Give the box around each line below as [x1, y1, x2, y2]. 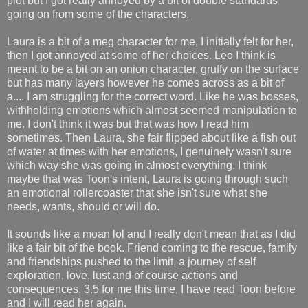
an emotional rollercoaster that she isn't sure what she [7, 186, 267, 199]
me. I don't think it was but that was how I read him [7, 118, 249, 130]
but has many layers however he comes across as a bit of [7, 76, 284, 89]
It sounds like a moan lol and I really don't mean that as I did [7, 228, 296, 240]
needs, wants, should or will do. [7, 200, 159, 212]
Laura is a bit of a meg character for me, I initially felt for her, [7, 35, 294, 47]
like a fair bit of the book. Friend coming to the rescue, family [7, 241, 297, 254]
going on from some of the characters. [7, 8, 189, 20]
